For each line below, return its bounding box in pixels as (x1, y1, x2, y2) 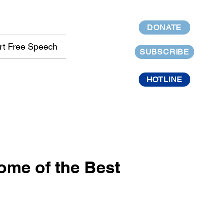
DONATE (147, 23, 182, 32)
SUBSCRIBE (139, 47, 189, 56)
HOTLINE (146, 75, 183, 84)
